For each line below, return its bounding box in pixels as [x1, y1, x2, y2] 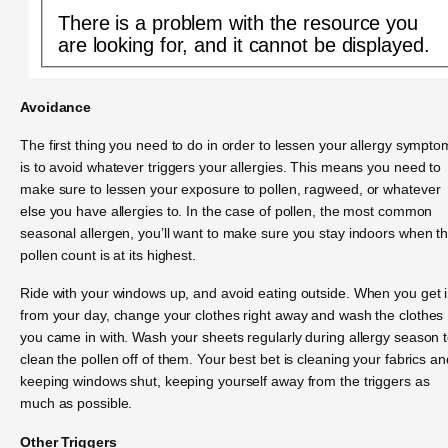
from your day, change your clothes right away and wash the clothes [20, 307, 444, 324]
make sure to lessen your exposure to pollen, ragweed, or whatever [20, 180, 441, 197]
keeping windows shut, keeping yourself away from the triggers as [20, 373, 430, 390]
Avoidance [20, 98, 92, 115]
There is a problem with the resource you [57, 12, 418, 35]
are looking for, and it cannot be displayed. [57, 34, 430, 57]
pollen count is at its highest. [20, 246, 196, 263]
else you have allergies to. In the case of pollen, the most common [20, 202, 433, 219]
